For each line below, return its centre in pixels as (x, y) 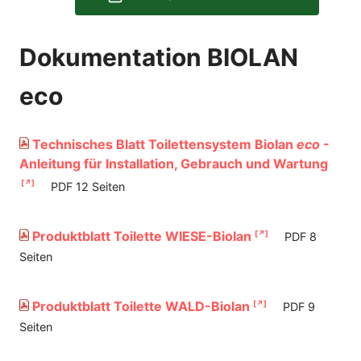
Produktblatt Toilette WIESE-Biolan (140, 236)
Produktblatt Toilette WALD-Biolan (139, 307)
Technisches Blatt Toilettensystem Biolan (163, 145)
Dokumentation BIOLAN (159, 58)
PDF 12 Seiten (88, 186)
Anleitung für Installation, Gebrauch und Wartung (174, 164)
